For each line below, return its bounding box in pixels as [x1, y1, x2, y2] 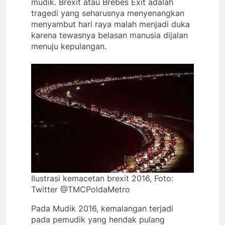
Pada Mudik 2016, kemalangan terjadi [31, 203, 173, 213]
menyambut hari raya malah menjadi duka [31, 19, 190, 29]
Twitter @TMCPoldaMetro [31, 184, 130, 194]
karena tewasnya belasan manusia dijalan [31, 30, 188, 40]
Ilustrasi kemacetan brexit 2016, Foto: [31, 173, 173, 183]
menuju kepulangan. [31, 41, 106, 51]
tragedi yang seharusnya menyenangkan [31, 8, 184, 18]
